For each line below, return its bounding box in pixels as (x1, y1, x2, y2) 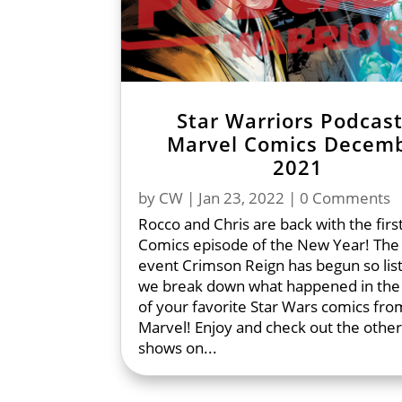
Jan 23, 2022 (198, 187, 285, 208)
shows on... (138, 336, 218, 358)
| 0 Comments (284, 187, 391, 208)
